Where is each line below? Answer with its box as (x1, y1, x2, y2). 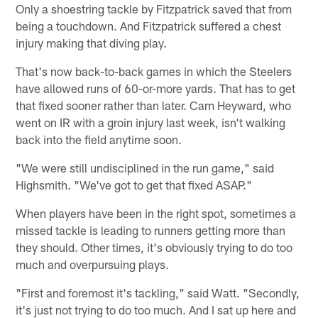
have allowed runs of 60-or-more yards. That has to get (16, 81, 296, 96)
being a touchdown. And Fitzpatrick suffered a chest (16, 18, 282, 33)
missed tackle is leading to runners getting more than (16, 223, 286, 238)
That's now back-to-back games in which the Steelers (16, 64, 292, 79)
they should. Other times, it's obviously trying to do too (16, 240, 293, 255)
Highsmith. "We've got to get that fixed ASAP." (16, 177, 253, 192)
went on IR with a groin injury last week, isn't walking (16, 115, 286, 130)
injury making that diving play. (16, 35, 168, 50)
